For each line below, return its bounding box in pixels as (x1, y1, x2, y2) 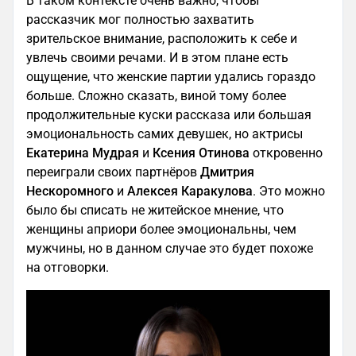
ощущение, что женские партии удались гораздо (26, 68, 315, 84)
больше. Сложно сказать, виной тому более (26, 87, 286, 103)
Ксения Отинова (153, 145, 250, 161)
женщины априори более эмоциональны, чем (26, 221, 296, 237)
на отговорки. (26, 259, 109, 275)
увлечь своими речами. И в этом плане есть (26, 49, 288, 65)
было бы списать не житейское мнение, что (26, 202, 284, 218)
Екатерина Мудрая (26, 145, 139, 161)
